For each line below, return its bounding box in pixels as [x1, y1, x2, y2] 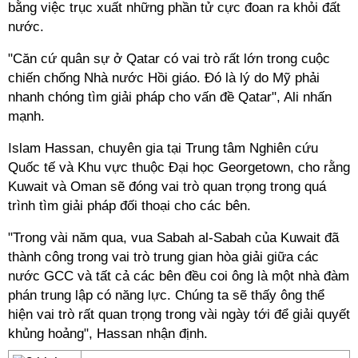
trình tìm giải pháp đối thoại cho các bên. [8, 198, 251, 213]
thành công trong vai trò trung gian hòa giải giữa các [8, 249, 319, 265]
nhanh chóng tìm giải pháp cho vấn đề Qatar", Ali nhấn [8, 89, 332, 105]
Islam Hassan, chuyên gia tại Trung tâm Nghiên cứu [8, 141, 318, 156]
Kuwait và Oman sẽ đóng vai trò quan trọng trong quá [8, 179, 326, 194]
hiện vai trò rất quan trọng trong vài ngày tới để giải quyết [8, 307, 350, 322]
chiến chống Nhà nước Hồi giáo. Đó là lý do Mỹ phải [8, 70, 320, 86]
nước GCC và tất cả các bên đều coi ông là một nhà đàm [8, 268, 349, 284]
